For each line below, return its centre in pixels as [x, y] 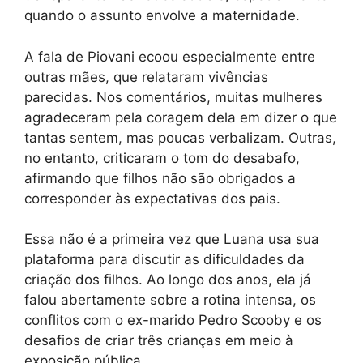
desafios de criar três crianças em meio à [159, 341]
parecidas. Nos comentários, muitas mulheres [173, 97]
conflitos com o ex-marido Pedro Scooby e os [173, 320]
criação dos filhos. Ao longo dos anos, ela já [168, 280]
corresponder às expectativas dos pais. [152, 198]
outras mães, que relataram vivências [146, 77]
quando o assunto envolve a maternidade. [162, 16]
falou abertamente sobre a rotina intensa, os [170, 300]
